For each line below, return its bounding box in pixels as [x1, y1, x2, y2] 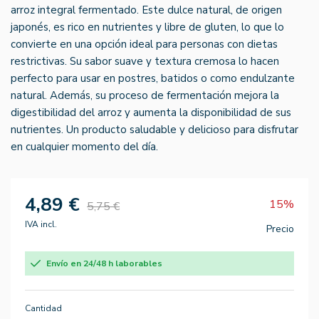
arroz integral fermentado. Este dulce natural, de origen [11, 2, 282, 17]
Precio [266, 221, 294, 236]
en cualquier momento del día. [11, 139, 158, 154]
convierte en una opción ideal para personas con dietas [11, 36, 278, 51]
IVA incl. [25, 218, 57, 230]
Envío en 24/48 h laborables [46, 257, 162, 269]
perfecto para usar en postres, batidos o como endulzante [11, 70, 295, 85]
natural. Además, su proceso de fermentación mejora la [11, 88, 279, 103]
